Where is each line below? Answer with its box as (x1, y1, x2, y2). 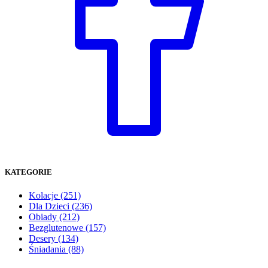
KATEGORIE (5, 167, 52, 177)
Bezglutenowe (29, 223, 86, 233)
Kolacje (29, 190, 60, 201)
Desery (29, 233, 58, 244)
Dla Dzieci (29, 201, 72, 212)
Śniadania (29, 244, 68, 255)
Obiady (29, 212, 59, 223)
